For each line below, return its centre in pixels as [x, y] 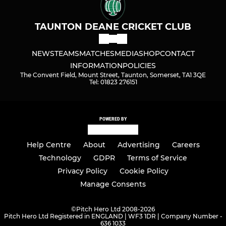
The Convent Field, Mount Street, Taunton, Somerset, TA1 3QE [113, 75]
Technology [60, 158]
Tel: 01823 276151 [113, 82]
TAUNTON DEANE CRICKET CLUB [113, 26]
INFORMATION [96, 65]
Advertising [138, 145]
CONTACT [177, 53]
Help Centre [49, 145]
